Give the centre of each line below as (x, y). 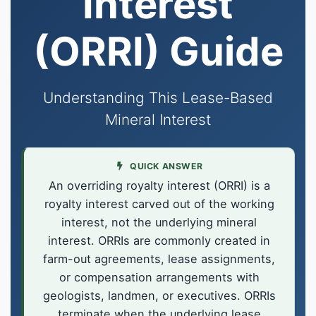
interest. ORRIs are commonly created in (159, 241)
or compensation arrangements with (159, 278)
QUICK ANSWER (166, 166)
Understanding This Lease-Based (158, 98)
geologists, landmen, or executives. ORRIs (159, 296)
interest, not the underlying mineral (159, 223)
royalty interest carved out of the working (159, 204)
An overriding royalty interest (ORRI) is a (159, 186)
